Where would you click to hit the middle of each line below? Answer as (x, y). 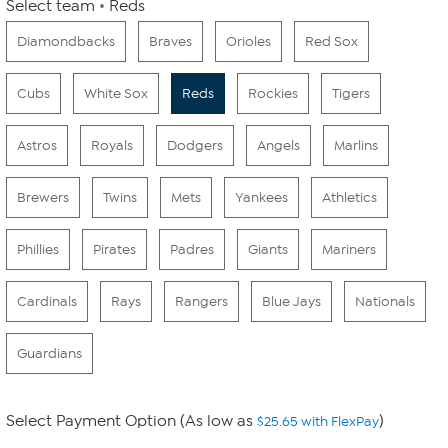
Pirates (114, 249)
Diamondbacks (66, 41)
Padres (192, 249)
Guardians (49, 353)
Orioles (248, 41)
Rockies (273, 93)
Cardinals (47, 301)
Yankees (261, 197)
